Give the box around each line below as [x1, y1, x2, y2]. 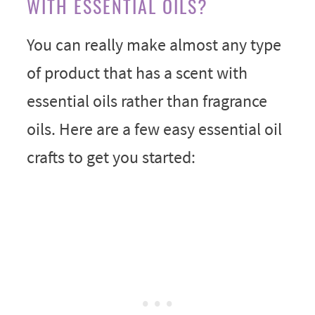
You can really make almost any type [26, 33, 281, 56]
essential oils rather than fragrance [26, 89, 267, 112]
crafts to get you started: [26, 146, 195, 168]
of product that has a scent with [26, 61, 247, 84]
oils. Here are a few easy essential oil [26, 117, 282, 140]
